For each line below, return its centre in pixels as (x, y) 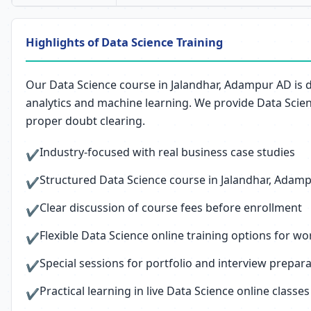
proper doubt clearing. (85, 121)
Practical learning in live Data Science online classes (175, 291)
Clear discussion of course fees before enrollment (171, 208)
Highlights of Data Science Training (124, 42)
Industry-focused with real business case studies (167, 152)
